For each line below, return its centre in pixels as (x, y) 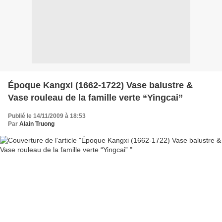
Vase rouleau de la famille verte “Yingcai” (95, 97)
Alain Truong (37, 124)
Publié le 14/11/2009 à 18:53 (47, 116)
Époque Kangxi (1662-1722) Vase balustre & (100, 85)
